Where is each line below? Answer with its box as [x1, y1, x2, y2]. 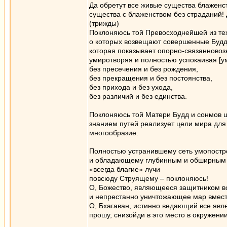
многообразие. [89, 129, 138, 137]
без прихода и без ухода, [89, 83, 173, 91]
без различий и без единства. [89, 92, 187, 100]
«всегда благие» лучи [89, 165, 160, 173]
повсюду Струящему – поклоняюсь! [89, 174, 208, 182]
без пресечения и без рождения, [89, 65, 198, 73]
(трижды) [89, 19, 119, 27]
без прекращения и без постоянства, [89, 74, 212, 82]
